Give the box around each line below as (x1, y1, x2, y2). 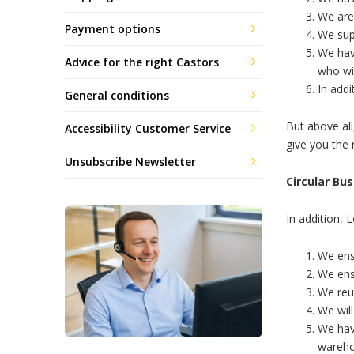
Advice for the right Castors (65, 54, 219, 70)
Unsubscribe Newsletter (65, 153, 196, 169)
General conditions (65, 87, 169, 103)
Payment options (65, 21, 160, 36)
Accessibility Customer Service (65, 120, 231, 136)
